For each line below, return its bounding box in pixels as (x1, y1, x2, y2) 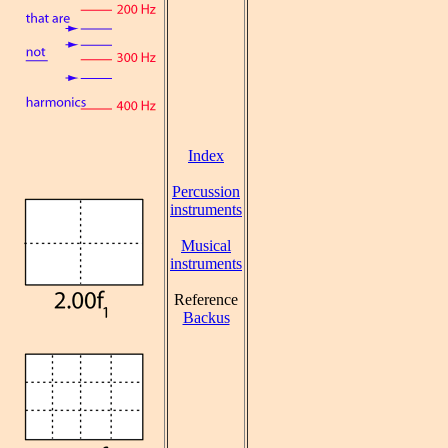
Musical (181, 237, 231, 254)
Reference (174, 291, 238, 308)
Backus (182, 309, 230, 326)
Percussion (172, 183, 240, 200)
